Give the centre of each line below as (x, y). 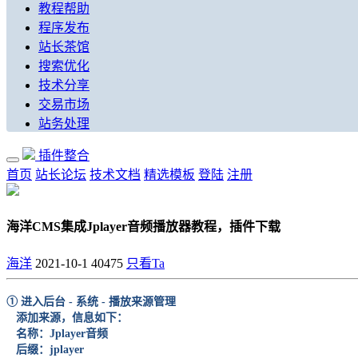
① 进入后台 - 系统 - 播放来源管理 (91, 301)
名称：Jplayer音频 (57, 333)
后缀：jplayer (45, 349)
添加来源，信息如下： (67, 317)
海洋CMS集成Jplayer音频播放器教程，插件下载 (143, 227)
